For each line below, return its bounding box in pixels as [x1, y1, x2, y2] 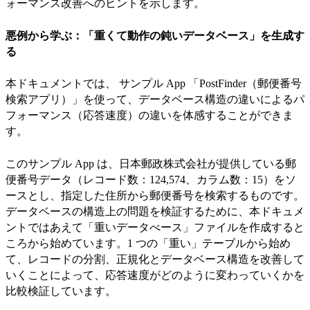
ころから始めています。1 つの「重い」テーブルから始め [6, 237, 291, 249]
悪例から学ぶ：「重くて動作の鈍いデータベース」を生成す [6, 29, 304, 42]
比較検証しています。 [6, 284, 116, 297]
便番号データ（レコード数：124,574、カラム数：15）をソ [6, 173, 296, 185]
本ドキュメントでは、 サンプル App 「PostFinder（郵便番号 [6, 77, 302, 90]
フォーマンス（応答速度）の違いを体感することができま [6, 109, 293, 122]
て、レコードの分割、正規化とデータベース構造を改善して [6, 253, 304, 265]
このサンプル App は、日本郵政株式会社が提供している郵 [6, 157, 296, 170]
